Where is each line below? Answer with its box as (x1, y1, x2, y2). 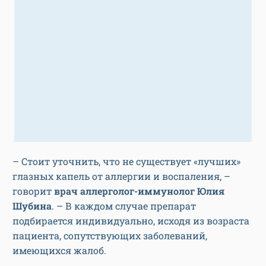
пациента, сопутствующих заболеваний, (12, 229, 207, 242)
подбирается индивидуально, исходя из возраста (12, 214, 249, 227)
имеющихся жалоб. (12, 244, 106, 257)
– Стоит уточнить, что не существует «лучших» (12, 155, 240, 168)
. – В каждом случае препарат (52, 199, 196, 213)
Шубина (12, 199, 52, 213)
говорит (12, 185, 54, 198)
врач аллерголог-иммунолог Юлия (54, 185, 224, 198)
